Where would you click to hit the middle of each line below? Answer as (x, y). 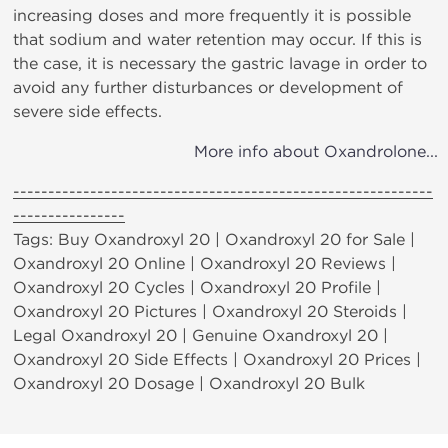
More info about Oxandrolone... (316, 151)
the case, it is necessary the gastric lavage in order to (220, 63)
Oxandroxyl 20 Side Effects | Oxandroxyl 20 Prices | (217, 359)
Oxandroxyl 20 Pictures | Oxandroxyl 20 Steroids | (210, 311)
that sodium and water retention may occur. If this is (217, 39)
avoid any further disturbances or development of (208, 87)
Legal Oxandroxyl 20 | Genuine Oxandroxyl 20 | (200, 335)
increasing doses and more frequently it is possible (212, 15)
